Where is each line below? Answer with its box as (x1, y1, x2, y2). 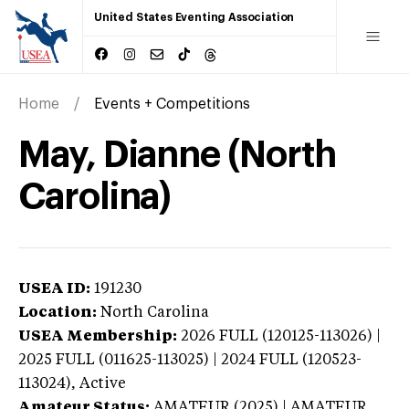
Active (79, 376, 126, 392)
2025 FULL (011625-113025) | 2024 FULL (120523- (18, 352, 362, 368)
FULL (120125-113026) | (219, 329, 381, 344)
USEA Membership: (18, 329, 177, 344)
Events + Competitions (94, 96, 250, 111)
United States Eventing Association (94, 12, 295, 23)
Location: (18, 305, 97, 320)
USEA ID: (18, 281, 90, 297)
